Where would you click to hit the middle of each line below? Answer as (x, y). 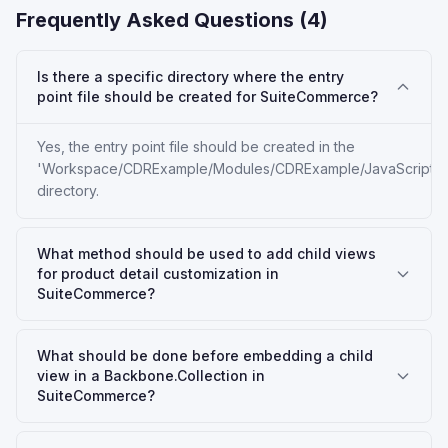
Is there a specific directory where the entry (190, 76)
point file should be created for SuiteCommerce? (207, 96)
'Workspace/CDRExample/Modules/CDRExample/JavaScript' (238, 168)
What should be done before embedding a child (205, 355)
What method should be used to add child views (206, 253)
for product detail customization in (158, 273)
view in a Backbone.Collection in (151, 375)
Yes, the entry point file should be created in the (196, 146)
